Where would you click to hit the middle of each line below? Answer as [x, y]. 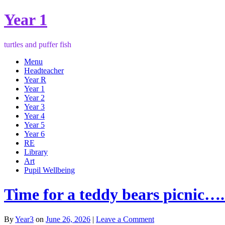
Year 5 [34, 125]
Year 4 [34, 116]
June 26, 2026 [68, 219]
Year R [35, 79]
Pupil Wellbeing [49, 170]
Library [36, 152]
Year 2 [34, 97]
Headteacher [44, 70]
